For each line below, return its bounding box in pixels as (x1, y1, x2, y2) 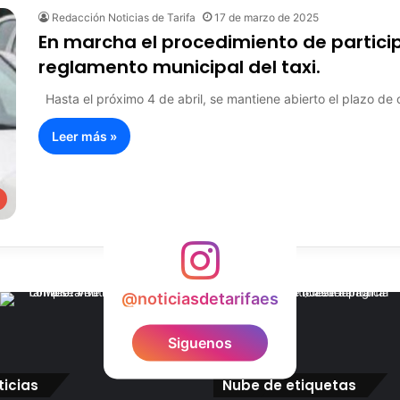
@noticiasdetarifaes (121, 288, 279, 308)
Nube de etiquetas (222, 375, 356, 395)
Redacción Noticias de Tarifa (52, 11, 196, 24)
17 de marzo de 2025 (214, 11, 319, 24)
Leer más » (52, 129, 117, 144)
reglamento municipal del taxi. (38, 54, 321, 79)
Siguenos (168, 333, 232, 352)
